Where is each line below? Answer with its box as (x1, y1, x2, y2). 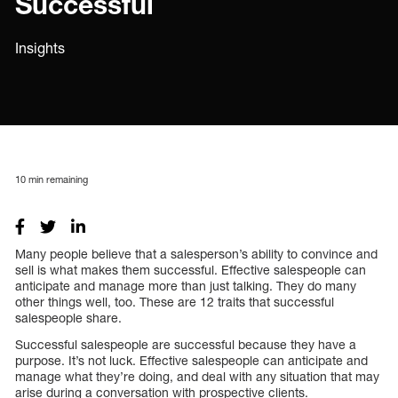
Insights (15, 39, 65, 57)
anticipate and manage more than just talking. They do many (15, 277, 356, 293)
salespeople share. (15, 309, 122, 325)
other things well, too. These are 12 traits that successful (15, 293, 334, 309)
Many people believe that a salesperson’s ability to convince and (15, 245, 378, 261)
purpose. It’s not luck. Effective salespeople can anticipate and (15, 352, 368, 368)
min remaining (26, 172, 88, 185)
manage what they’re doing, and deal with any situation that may (15, 368, 379, 384)
